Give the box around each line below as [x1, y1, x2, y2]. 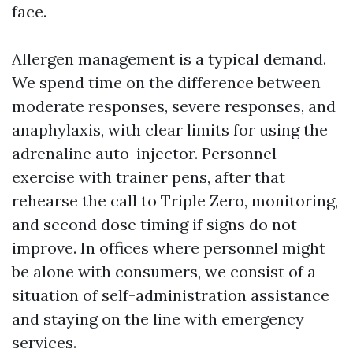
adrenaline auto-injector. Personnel [12, 143, 277, 163]
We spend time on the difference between [12, 72, 321, 92]
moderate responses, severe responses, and [12, 96, 336, 116]
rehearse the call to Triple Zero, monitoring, [12, 191, 338, 210]
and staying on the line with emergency [12, 309, 304, 329]
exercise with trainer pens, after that [12, 167, 285, 187]
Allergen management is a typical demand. [12, 49, 326, 69]
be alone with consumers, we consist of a [12, 262, 316, 281]
